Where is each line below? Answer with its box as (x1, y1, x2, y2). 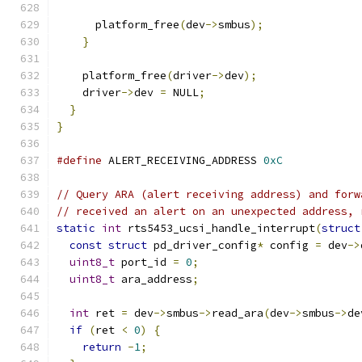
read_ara (212, 306, 263, 320)
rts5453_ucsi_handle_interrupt (121, 221, 315, 235)
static (57, 221, 95, 235)
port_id (115, 255, 173, 269)
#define (57, 154, 102, 167)
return (82, 340, 121, 354)
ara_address (115, 272, 192, 286)
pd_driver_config (147, 238, 257, 252)
